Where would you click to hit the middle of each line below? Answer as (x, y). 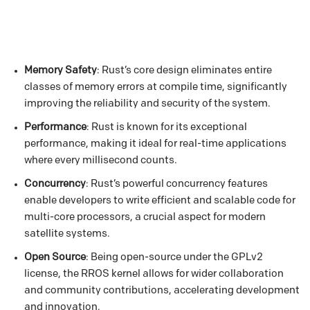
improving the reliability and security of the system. (147, 104)
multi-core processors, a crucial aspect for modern (145, 218)
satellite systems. (67, 235)
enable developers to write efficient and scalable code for (160, 201)
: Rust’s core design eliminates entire (184, 71)
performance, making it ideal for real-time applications (155, 145)
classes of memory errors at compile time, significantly (156, 88)
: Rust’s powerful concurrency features (177, 185)
